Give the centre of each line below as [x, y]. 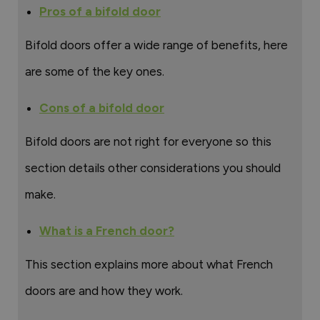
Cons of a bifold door [102, 108]
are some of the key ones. [95, 71]
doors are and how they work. [104, 291]
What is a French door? [107, 231]
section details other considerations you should [153, 168]
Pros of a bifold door [100, 11]
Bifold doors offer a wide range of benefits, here [156, 45]
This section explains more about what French [149, 264]
